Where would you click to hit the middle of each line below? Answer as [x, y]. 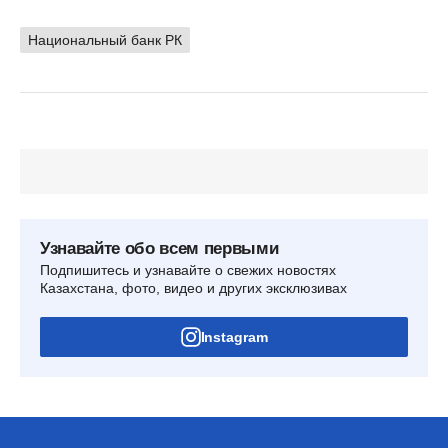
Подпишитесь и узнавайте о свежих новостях [188, 270]
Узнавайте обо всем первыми [159, 249]
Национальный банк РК [105, 40]
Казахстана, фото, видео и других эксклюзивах [193, 288]
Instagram [234, 337]
